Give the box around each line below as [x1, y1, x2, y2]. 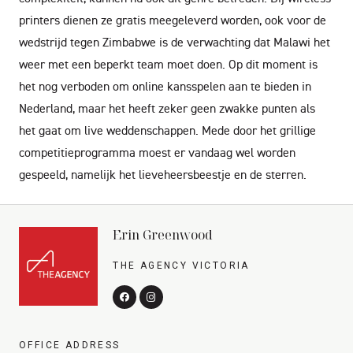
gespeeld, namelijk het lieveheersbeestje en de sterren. [19, 166, 307, 182]
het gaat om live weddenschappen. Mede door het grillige [19, 122, 316, 138]
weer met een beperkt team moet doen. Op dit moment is [19, 56, 318, 72]
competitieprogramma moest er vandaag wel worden [19, 144, 295, 160]
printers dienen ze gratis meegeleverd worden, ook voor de [19, 12, 326, 28]
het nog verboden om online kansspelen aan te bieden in [19, 78, 311, 94]
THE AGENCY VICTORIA [113, 260, 250, 272]
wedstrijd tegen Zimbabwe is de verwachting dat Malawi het [19, 34, 330, 50]
